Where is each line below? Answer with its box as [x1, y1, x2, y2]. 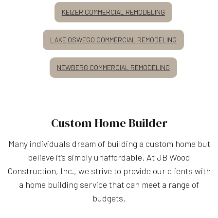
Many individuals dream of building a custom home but [8, 138, 210, 149]
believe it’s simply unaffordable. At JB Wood [28, 151, 190, 163]
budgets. [92, 192, 126, 203]
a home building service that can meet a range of [19, 179, 199, 190]
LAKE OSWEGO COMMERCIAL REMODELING [50, 35, 177, 44]
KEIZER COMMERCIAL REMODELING [61, 7, 165, 16]
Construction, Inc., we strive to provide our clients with [7, 165, 211, 176]
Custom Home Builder [51, 114, 167, 131]
